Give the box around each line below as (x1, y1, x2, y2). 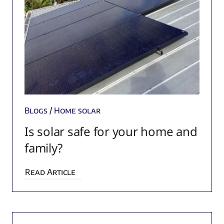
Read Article (24, 167, 75, 177)
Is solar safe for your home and (24, 123, 197, 140)
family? (24, 139, 62, 156)
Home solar (53, 105, 101, 116)
